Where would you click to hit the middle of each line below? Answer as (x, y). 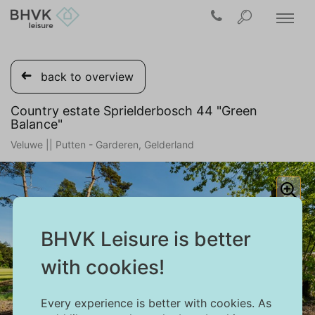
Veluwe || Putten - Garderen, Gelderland (102, 144)
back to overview (87, 77)
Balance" (37, 124)
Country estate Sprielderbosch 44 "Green (134, 111)
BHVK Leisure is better (146, 239)
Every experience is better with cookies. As (156, 303)
